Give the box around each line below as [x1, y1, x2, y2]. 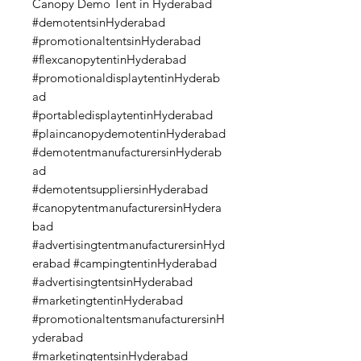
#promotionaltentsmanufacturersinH [32, 310, 225, 326]
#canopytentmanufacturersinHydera [32, 199, 222, 215]
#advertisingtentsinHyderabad [32, 273, 193, 289]
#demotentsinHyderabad [32, 14, 165, 30]
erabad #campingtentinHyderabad [32, 255, 217, 271]
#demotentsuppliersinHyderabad [32, 180, 208, 197]
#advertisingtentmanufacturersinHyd [32, 236, 225, 252]
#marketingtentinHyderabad [32, 292, 183, 308]
